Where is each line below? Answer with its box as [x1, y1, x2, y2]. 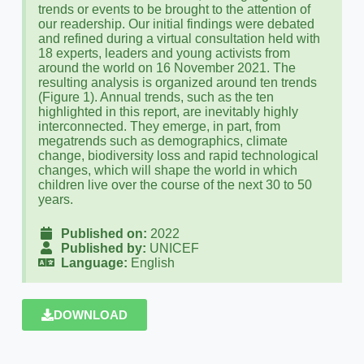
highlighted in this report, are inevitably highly [37, 105, 298, 119]
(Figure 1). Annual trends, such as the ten [37, 90, 274, 104]
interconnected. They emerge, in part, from [37, 119, 280, 133]
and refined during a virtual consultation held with [37, 32, 320, 45]
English [127, 256, 175, 270]
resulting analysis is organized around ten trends [37, 76, 317, 89]
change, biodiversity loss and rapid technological [37, 149, 318, 162]
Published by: [54, 241, 146, 255]
